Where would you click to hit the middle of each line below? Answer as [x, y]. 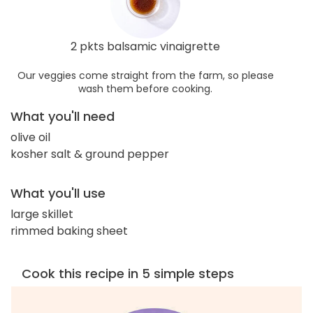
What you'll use [58, 194]
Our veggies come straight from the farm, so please [145, 76]
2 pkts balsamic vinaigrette [145, 47]
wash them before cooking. [145, 89]
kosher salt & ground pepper [90, 154]
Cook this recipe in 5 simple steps [128, 274]
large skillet [42, 214]
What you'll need [63, 117]
